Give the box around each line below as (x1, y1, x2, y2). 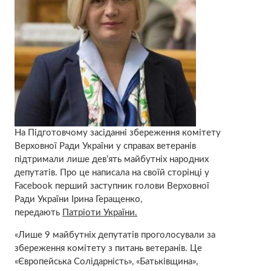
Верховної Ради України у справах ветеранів (14, 141, 196, 151)
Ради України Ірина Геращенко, (14, 194, 142, 204)
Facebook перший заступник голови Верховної (14, 181, 209, 191)
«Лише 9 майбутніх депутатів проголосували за (14, 230, 215, 240)
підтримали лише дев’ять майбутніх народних (14, 154, 209, 164)
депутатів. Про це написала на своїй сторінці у (14, 168, 209, 177)
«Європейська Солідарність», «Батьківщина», (14, 256, 198, 266)
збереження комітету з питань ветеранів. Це (14, 243, 202, 253)
